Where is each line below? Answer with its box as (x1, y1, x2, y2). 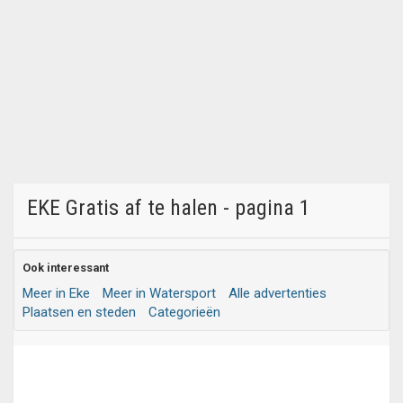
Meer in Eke (22, 285, 90, 301)
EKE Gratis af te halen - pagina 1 (27, 195, 310, 220)
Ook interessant (22, 261, 109, 274)
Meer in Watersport (103, 285, 216, 301)
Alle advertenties (228, 285, 327, 301)
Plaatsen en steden (22, 304, 136, 320)
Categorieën (148, 304, 220, 320)
